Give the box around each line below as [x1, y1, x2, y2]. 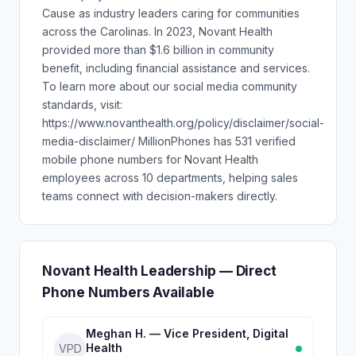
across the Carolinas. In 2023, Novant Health [42, 25, 273, 38]
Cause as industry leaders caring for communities [42, 6, 300, 20]
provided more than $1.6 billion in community [42, 43, 274, 56]
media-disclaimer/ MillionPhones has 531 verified [42, 134, 296, 148]
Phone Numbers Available [42, 284, 215, 300]
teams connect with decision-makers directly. [42, 189, 277, 203]
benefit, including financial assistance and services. [42, 61, 310, 75]
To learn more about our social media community [42, 79, 297, 93]
